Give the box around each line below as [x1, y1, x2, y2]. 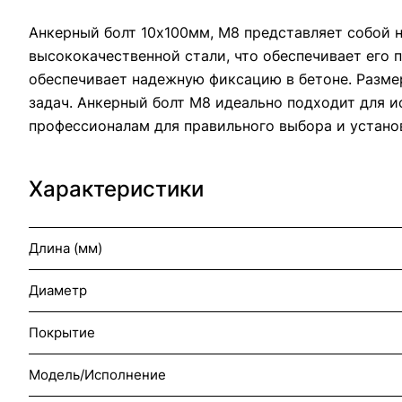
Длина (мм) [29, 239, 102, 257]
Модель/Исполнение [29, 365, 166, 383]
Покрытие [29, 323, 95, 341]
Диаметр [29, 281, 87, 299]
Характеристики [29, 175, 204, 202]
